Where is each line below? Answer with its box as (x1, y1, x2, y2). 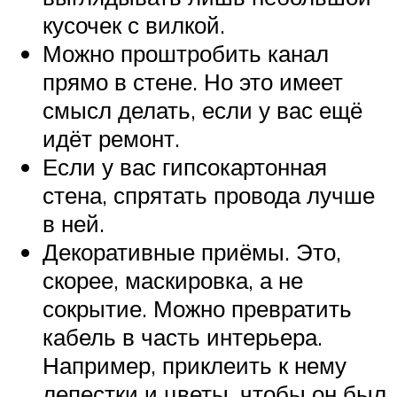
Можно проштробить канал (43, 38, 329, 67)
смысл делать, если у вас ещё (43, 95, 362, 124)
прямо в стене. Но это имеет (43, 66, 343, 96)
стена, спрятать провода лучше (43, 180, 375, 209)
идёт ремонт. (43, 123, 180, 152)
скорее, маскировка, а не (43, 265, 303, 294)
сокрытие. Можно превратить (43, 293, 352, 323)
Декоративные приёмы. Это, (43, 237, 341, 266)
